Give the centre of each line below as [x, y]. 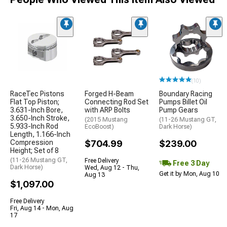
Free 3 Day [190, 163]
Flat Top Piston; [35, 102]
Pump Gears [179, 110]
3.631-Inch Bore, [36, 110]
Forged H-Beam [109, 93]
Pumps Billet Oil [183, 102]
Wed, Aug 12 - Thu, [112, 167]
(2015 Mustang [106, 119]
